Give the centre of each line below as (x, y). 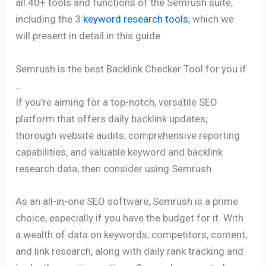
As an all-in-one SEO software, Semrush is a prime (127, 201)
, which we (211, 19)
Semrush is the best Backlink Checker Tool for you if (131, 69)
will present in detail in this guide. (89, 36)
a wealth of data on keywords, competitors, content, (132, 234)
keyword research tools (136, 19)
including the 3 (50, 19)
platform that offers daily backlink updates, (112, 118)
